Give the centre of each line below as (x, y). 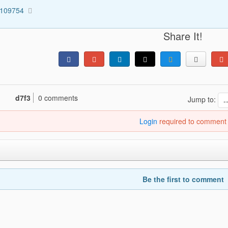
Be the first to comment (183, 179)
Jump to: (203, 99)
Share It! (183, 36)
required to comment (192, 121)
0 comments (58, 97)
